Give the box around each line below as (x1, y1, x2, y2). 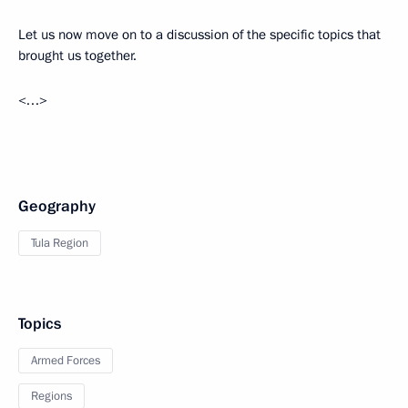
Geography (18, 196, 96, 217)
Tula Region (31, 235, 88, 251)
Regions (31, 388, 72, 404)
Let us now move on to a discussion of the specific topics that (18, 25, 381, 44)
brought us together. (18, 46, 137, 65)
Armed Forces (31, 352, 100, 369)
